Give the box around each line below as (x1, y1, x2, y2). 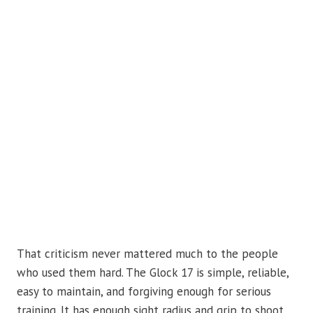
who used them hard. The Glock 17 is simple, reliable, (17, 264, 289, 280)
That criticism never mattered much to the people (17, 245, 278, 261)
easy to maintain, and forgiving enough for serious (17, 283, 271, 299)
